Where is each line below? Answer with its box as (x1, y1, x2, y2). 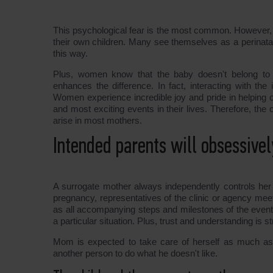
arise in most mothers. (53, 115, 142, 126)
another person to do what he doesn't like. (53, 248, 218, 258)
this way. (53, 48, 88, 58)
